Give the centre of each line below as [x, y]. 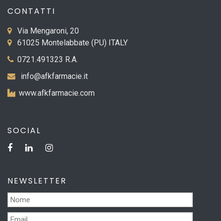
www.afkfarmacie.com [57, 93]
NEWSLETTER [37, 181]
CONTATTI [31, 11]
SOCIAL [24, 130]
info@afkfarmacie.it [54, 76]
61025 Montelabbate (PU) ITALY [72, 42]
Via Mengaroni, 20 [47, 31]
